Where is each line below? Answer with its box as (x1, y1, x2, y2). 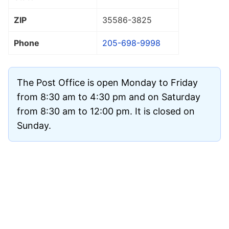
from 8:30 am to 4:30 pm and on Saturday (17, 91, 200, 102)
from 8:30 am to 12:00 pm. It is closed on (17, 105, 195, 117)
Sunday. (17, 120, 51, 131)
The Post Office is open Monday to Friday (17, 77, 198, 88)
